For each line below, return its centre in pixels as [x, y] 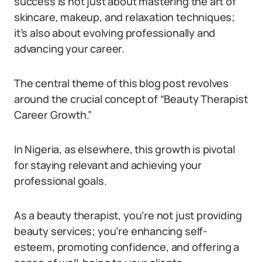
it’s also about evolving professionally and [115, 33]
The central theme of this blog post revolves [122, 83]
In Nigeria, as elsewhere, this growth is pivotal [125, 149]
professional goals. [61, 181]
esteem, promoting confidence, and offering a [127, 247]
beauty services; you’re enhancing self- [111, 231]
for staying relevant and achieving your [108, 165]
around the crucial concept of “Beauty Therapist [131, 99]
